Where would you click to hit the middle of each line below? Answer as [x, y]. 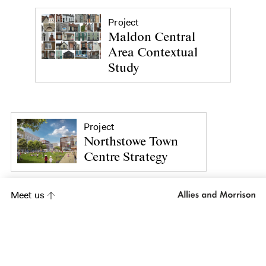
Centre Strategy [126, 157]
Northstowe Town [131, 142]
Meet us [28, 195]
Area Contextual [153, 53]
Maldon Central [152, 37]
